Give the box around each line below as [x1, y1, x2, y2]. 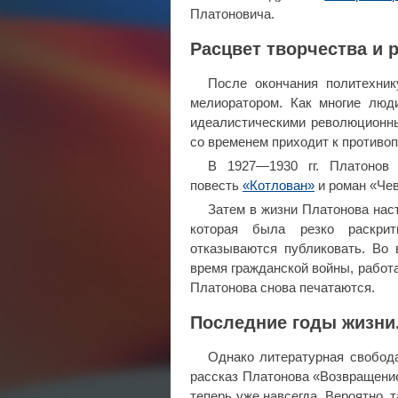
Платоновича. [190, 7, 275, 22]
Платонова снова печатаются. [190, 281, 375, 296]
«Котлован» [243, 179, 314, 194]
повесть [190, 179, 243, 194]
